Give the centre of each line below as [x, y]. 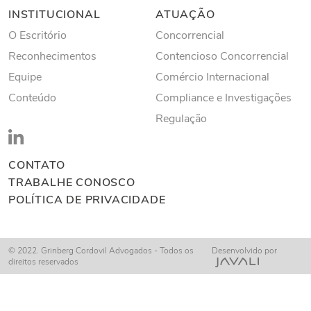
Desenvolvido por [245, 251]
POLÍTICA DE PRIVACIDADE [87, 200]
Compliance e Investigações [224, 98]
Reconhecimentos [52, 57]
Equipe [25, 77]
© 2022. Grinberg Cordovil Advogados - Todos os [101, 251]
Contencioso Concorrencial [222, 57]
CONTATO [37, 166]
